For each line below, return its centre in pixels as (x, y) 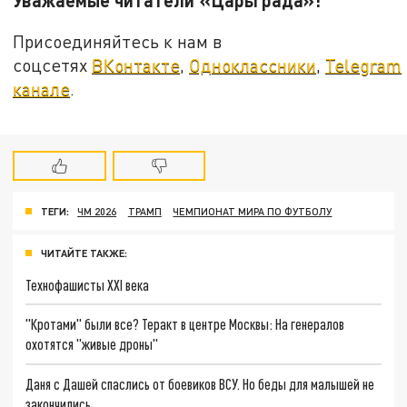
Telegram (364, 65)
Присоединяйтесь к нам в (118, 42)
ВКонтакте (136, 65)
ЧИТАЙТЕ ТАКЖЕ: (84, 253)
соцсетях (53, 65)
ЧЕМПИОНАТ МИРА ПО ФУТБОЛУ (253, 211)
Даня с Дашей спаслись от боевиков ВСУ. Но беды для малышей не (200, 383)
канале (42, 89)
